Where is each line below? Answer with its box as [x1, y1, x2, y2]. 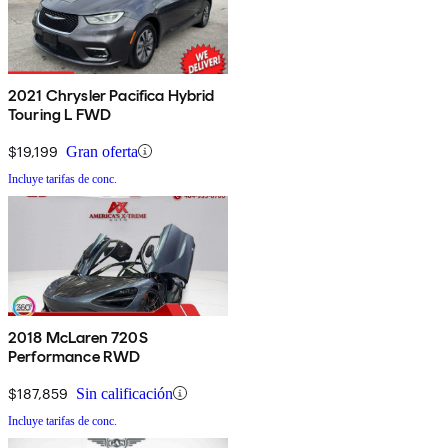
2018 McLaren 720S [8, 327, 148, 347]
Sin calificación [76, 384, 173, 402]
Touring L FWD [8, 104, 112, 124]
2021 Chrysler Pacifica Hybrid [8, 85, 215, 105]
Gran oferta [66, 142, 138, 160]
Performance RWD [8, 346, 141, 366]
